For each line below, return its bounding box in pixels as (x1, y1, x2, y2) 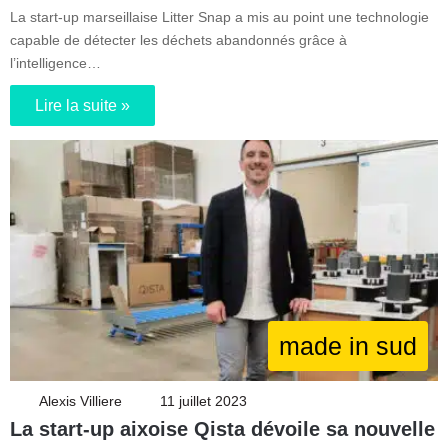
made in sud (279, 332, 417, 361)
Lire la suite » (35, 96, 130, 114)
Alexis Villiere (39, 393, 122, 410)
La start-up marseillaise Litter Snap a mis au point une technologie (10, 8, 429, 25)
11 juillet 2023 (160, 393, 247, 410)
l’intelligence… (10, 54, 101, 71)
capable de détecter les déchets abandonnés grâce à (10, 31, 347, 48)
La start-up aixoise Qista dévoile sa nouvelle (10, 418, 435, 441)
